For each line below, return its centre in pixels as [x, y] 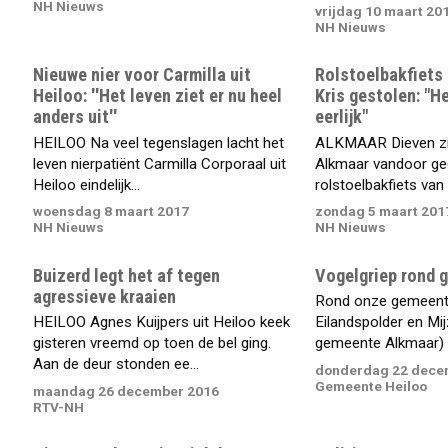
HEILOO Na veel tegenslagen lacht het [159, 142]
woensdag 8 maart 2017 [111, 211]
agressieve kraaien [105, 296]
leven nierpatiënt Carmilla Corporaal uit [160, 163]
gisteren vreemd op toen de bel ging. [152, 343]
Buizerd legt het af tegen [127, 275]
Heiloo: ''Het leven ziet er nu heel [158, 96]
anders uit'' [75, 117]
